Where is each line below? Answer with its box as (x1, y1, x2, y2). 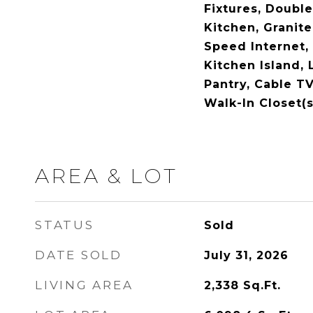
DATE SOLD (35, 248, 122, 262)
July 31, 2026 (203, 249, 289, 262)
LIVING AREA (35, 278, 133, 292)
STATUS (35, 218, 94, 232)
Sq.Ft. (242, 279, 281, 292)
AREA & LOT (35, 163, 177, 188)
